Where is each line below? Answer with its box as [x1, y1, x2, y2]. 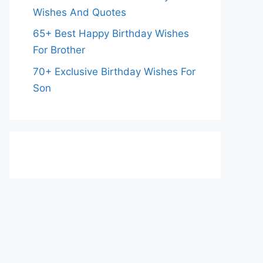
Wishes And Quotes [33, 6, 126, 18]
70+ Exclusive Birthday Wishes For [33, 65, 195, 77]
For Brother [33, 44, 85, 56]
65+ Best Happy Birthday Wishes [33, 28, 189, 39]
